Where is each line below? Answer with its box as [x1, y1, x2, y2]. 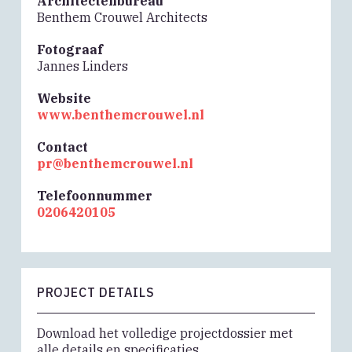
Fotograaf [36, 42, 103, 58]
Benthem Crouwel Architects [36, 9, 207, 26]
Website [36, 90, 91, 107]
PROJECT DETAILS [36, 284, 155, 301]
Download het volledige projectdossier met [36, 325, 293, 342]
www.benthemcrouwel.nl [36, 107, 204, 123]
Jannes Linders [36, 58, 128, 75]
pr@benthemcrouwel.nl [36, 156, 193, 172]
